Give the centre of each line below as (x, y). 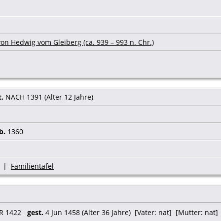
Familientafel (32, 166)
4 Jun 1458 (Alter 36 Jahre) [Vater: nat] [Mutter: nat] (131, 212)
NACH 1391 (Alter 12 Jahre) (49, 97)
